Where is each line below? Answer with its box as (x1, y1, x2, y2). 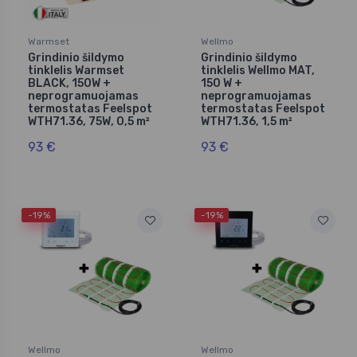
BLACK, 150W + (28, 76, 111, 91)
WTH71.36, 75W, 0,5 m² (28, 115, 150, 129)
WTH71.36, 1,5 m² (201, 115, 292, 129)
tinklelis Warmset (28, 64, 124, 78)
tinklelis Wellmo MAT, (201, 64, 315, 78)
